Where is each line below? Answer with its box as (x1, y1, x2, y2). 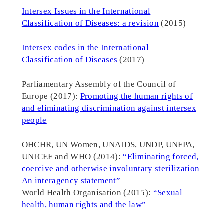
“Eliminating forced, (123, 152, 199, 162)
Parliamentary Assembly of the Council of (21, 79, 176, 89)
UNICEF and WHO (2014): (21, 152, 123, 162)
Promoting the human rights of (80, 91, 193, 101)
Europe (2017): (21, 91, 80, 101)
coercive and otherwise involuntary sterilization (21, 164, 200, 174)
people (21, 115, 47, 125)
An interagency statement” (21, 176, 120, 186)
